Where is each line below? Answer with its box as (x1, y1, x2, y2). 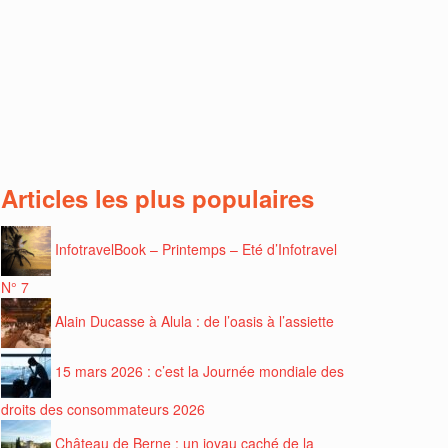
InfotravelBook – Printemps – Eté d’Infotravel (55, 238, 337, 259)
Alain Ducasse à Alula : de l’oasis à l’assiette (55, 310, 334, 331)
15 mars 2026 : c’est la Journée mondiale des (55, 360, 344, 381)
